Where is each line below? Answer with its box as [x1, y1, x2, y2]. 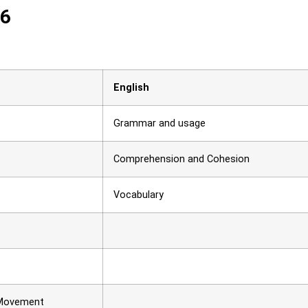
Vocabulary [113, 189, 164, 201]
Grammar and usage [113, 118, 206, 130]
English [113, 82, 149, 94]
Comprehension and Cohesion [113, 153, 250, 166]
